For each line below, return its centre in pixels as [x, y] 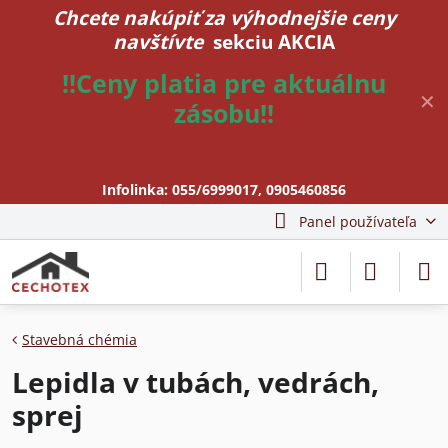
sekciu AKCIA [274, 41]
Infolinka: [137, 189]
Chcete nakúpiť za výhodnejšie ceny [224, 17]
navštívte [160, 41]
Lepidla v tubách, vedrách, [195, 382]
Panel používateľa [357, 221]
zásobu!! [224, 113]
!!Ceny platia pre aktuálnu [224, 83]
